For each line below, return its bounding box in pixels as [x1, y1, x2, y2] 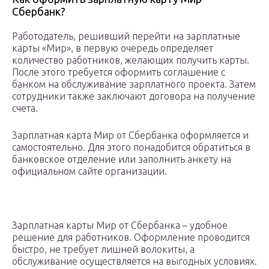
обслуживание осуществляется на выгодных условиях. [12, 256, 257, 267]
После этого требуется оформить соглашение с [12, 67, 225, 78]
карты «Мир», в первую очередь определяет [12, 43, 213, 54]
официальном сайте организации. [12, 166, 167, 177]
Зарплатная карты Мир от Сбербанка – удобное [12, 220, 228, 231]
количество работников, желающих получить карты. [12, 55, 249, 66]
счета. [12, 103, 38, 114]
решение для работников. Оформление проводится [12, 232, 250, 243]
